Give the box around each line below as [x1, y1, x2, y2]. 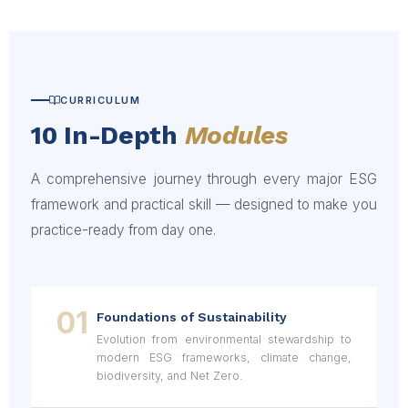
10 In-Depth [31, 120, 185, 151]
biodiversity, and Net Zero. [97, 369, 243, 383]
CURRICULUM [60, 94, 141, 107]
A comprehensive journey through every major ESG [31, 170, 377, 189]
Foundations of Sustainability [97, 310, 287, 325]
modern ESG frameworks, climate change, [97, 351, 352, 365]
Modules [184, 120, 289, 151]
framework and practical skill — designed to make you [31, 196, 377, 214]
